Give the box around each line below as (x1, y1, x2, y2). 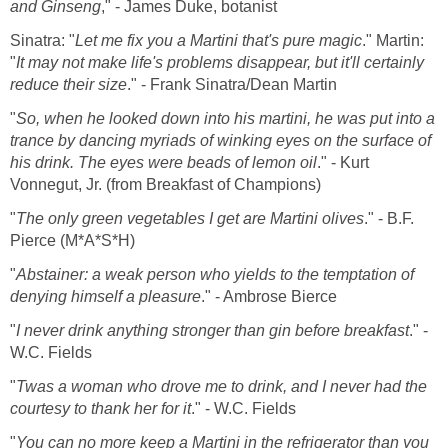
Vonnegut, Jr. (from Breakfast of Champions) (10, 176, 321, 194)
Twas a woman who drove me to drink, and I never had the (16, 378, 427, 396)
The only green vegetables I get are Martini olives (16, 210, 364, 228)
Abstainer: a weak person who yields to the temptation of (16, 266, 414, 284)
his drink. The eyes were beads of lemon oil (10, 154, 317, 172)
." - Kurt (317, 154, 369, 172)
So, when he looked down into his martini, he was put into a (16, 110, 435, 128)
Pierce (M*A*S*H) (10, 232, 135, 250)
